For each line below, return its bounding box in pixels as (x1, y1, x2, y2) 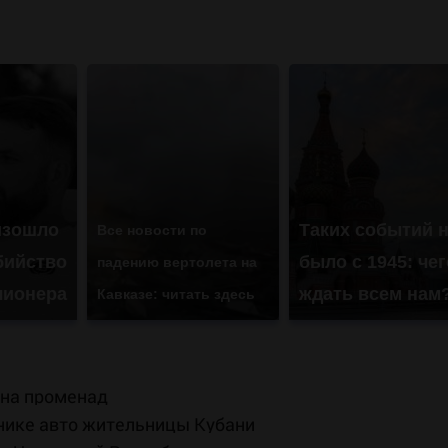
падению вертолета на (96, 254, 257, 271)
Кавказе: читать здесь (96, 286, 255, 303)
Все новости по (96, 222, 207, 239)
